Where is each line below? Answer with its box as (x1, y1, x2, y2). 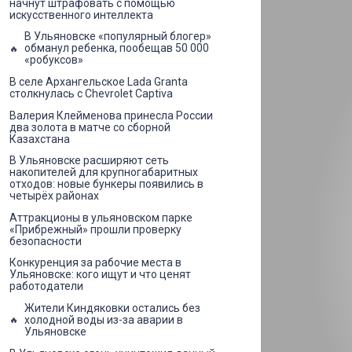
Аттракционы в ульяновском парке (9, 211, 192, 224)
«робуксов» (24, 53, 83, 67)
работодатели (9, 280, 83, 293)
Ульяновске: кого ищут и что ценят (9, 268, 191, 281)
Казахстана (9, 132, 70, 145)
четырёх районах (9, 189, 99, 203)
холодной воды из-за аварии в (24, 313, 183, 326)
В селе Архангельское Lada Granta (9, 75, 188, 88)
